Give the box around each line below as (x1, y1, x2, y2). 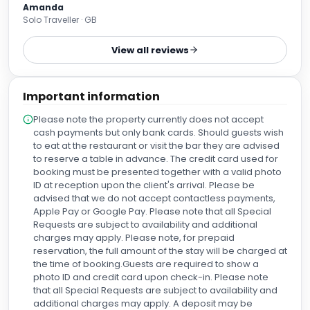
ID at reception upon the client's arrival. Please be (33, 179, 255, 192)
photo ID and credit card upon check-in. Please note (33, 271, 268, 284)
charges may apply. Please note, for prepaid (33, 231, 235, 244)
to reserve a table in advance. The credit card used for (33, 152, 278, 165)
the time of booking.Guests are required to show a (33, 257, 259, 271)
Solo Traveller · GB (23, 14, 97, 26)
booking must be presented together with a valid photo (33, 165, 282, 179)
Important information (23, 89, 160, 104)
